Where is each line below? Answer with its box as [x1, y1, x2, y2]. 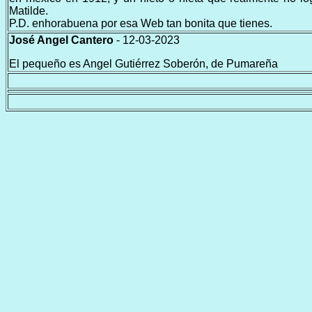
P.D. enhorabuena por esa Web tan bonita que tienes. [9, 17, 272, 29]
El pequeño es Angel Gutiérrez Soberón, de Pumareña [9, 58, 278, 70]
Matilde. [9, 5, 48, 17]
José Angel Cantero [9, 34, 114, 46]
